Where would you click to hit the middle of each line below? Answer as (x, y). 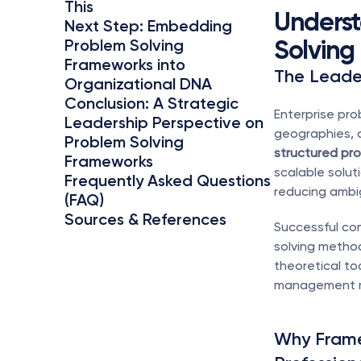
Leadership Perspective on (164, 122)
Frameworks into (125, 64)
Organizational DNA (138, 84)
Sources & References (145, 219)
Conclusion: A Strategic (151, 103)
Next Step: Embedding (148, 26)
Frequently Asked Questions (168, 180)
